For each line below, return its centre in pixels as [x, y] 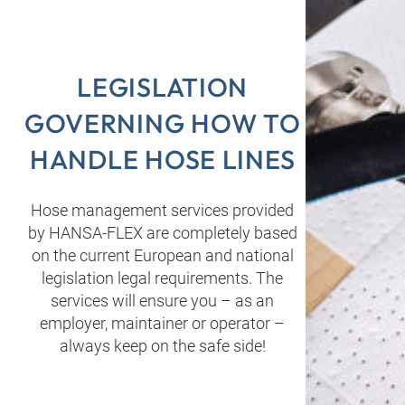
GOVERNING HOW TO [162, 123]
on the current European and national [162, 256]
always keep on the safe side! [162, 346]
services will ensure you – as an [163, 301]
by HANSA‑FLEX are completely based [162, 233]
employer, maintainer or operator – [163, 324]
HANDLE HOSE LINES [163, 160]
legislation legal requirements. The [163, 278]
